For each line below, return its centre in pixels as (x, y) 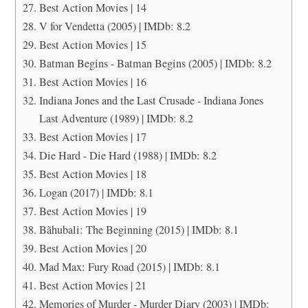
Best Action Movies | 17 (92, 136)
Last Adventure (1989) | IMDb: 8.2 (116, 118)
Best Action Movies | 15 (92, 44)
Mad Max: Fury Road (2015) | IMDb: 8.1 (129, 266)
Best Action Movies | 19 (92, 211)
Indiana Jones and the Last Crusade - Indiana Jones (151, 100)
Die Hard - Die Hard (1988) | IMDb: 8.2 (128, 155)
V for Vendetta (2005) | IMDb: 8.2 (114, 26)
